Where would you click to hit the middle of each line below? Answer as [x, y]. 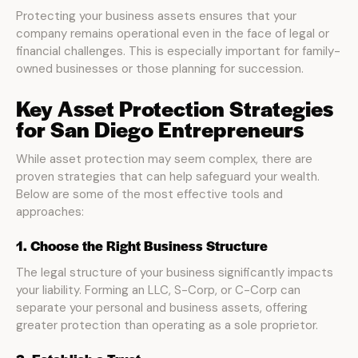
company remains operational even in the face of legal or [173, 34]
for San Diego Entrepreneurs [160, 129]
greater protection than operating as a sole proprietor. [167, 325]
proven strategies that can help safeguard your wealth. [168, 177]
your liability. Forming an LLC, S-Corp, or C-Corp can [158, 290]
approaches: [50, 212]
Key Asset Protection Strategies [175, 108]
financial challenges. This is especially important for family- [178, 51]
